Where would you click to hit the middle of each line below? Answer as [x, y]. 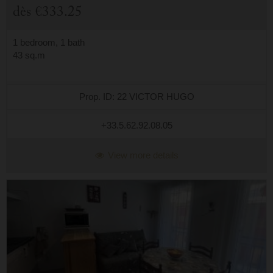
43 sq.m [29, 55]
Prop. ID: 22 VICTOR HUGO [136, 97]
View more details [142, 155]
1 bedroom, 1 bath [49, 42]
